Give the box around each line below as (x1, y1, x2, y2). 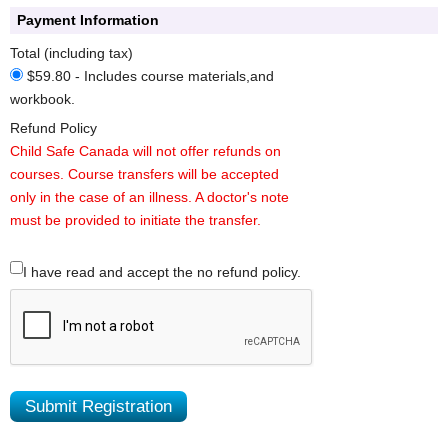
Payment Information (17, 11, 159, 28)
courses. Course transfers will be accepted (10, 165, 279, 182)
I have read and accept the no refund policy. (23, 263, 301, 280)
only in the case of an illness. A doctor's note (10, 188, 289, 205)
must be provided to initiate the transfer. (10, 211, 261, 228)
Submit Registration (25, 396, 172, 416)
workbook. (10, 90, 75, 107)
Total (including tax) (10, 44, 133, 61)
